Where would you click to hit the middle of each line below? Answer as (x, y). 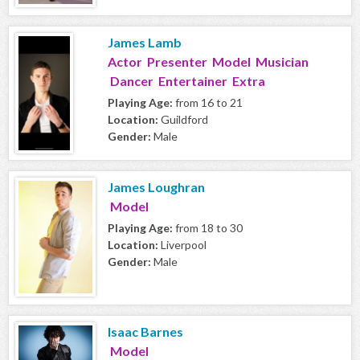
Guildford (183, 120)
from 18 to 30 (208, 228)
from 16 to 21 (208, 103)
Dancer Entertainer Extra (186, 81)
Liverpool (182, 245)
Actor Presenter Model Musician (208, 62)
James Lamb (145, 43)
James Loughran (156, 187)
